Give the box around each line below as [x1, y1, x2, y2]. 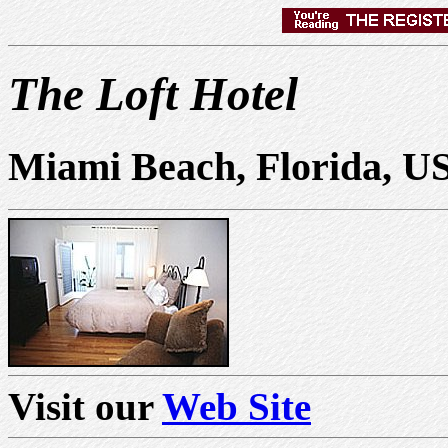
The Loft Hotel [8, 68, 298, 121]
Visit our [8, 384, 162, 428]
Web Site [162, 384, 311, 428]
